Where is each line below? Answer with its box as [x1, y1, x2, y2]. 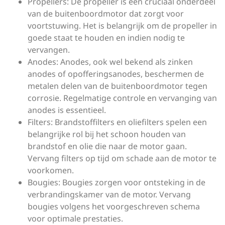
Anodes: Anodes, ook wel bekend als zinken [28, 56, 193, 67]
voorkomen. [28, 165, 74, 176]
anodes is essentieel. [28, 104, 106, 116]
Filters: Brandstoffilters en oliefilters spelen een [28, 117, 207, 128]
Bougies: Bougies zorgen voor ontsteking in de [28, 177, 205, 188]
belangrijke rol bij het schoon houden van [28, 129, 186, 140]
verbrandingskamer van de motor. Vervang [28, 189, 191, 200]
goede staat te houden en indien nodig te [28, 32, 185, 43]
